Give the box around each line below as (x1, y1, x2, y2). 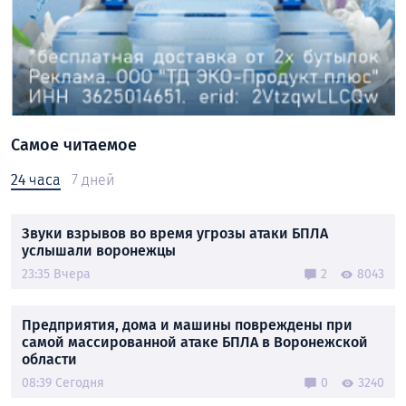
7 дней (72, 171, 114, 189)
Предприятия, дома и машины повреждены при (22, 316, 353, 334)
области (22, 351, 77, 369)
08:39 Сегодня (22, 375, 104, 391)
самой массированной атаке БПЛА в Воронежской (22, 333, 368, 352)
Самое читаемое (11, 135, 137, 156)
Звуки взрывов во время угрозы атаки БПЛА (22, 225, 328, 243)
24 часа (11, 171, 61, 189)
